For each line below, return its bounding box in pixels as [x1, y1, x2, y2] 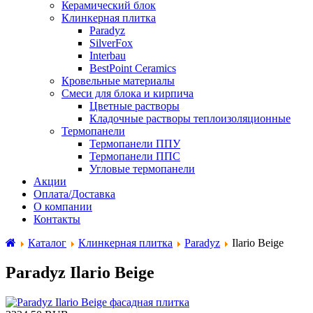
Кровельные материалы [61, 75, 175, 87]
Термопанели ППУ [89, 138, 180, 150]
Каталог [28, 237, 66, 249]
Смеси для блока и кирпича [61, 87, 194, 99]
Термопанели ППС [89, 150, 180, 162]
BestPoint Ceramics [89, 62, 176, 74]
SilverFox [89, 37, 133, 49]
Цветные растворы [89, 100, 180, 112]
